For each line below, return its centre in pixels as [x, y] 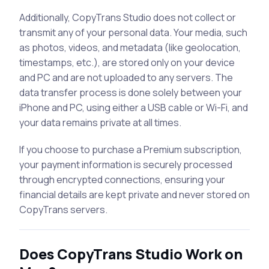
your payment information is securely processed [126, 164]
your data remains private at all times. [100, 122]
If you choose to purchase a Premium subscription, [131, 149]
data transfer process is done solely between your [131, 92]
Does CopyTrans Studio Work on [131, 254]
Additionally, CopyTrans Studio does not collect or [128, 17]
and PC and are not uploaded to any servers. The [126, 77]
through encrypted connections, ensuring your [122, 179]
